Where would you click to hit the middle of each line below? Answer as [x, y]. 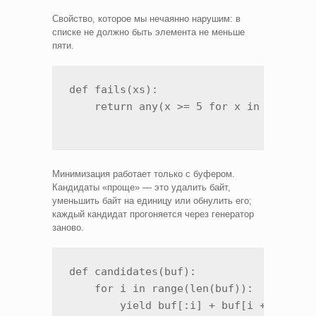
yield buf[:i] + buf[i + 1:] [180, 305]
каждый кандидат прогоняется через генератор [153, 214]
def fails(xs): [114, 89]
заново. [68, 227]
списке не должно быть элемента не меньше [148, 32]
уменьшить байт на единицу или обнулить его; [152, 200]
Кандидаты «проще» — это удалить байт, [141, 187]
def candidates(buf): [133, 271]
